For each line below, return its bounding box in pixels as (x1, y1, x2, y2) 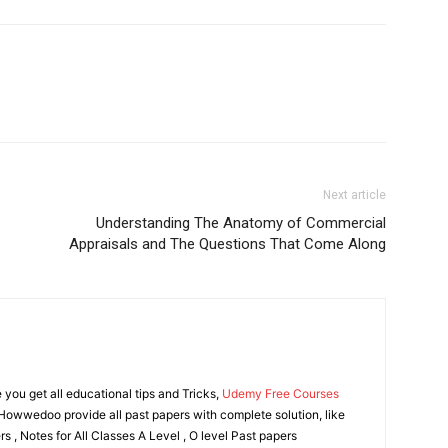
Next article (323, 188, 386, 202)
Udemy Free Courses (222, 386, 339, 401)
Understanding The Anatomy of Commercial (96, 214, 386, 232)
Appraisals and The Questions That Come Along (69, 235, 386, 253)
